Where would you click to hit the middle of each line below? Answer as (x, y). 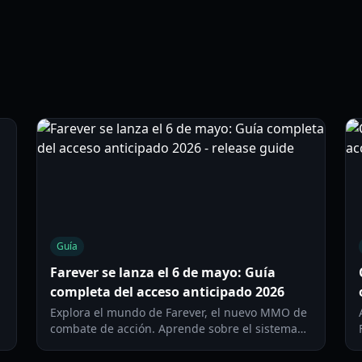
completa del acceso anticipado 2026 (168, 292)
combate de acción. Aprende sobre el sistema (174, 328)
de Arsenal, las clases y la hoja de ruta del (164, 345)
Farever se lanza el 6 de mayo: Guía (163, 272)
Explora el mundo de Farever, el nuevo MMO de (179, 312)
